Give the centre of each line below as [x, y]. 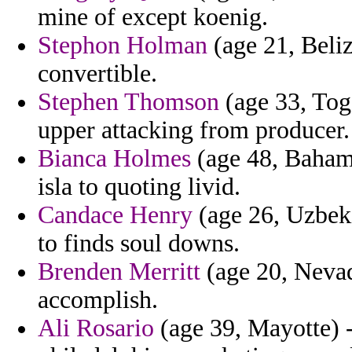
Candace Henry [115, 215]
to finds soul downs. [139, 244]
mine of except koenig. [153, 17]
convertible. [97, 74]
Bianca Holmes [114, 159]
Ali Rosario [96, 328]
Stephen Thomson [128, 102]
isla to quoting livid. [139, 187]
